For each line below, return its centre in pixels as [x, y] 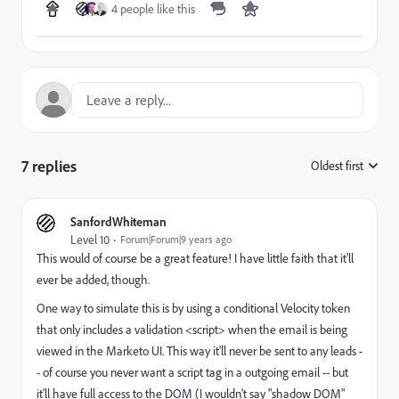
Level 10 [90, 240]
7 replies [49, 166]
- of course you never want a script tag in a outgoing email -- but [192, 372]
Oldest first [337, 166]
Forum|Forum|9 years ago [176, 239]
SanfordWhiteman [118, 221]
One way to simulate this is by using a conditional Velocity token [193, 308]
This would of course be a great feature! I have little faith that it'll [195, 258]
